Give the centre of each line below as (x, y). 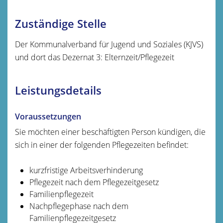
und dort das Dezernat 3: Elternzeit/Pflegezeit (95, 57)
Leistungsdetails (58, 90)
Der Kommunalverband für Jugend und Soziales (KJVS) (109, 44)
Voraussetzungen (48, 116)
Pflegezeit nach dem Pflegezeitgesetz (94, 182)
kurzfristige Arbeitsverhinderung (86, 170)
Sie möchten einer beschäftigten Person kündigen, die (110, 132)
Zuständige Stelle (61, 23)
